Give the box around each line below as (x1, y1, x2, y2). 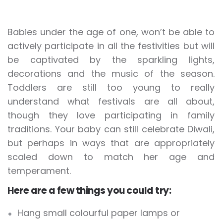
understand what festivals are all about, (7, 95, 215, 108)
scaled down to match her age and (7, 151, 215, 164)
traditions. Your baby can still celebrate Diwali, (7, 123, 215, 136)
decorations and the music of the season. (7, 67, 215, 80)
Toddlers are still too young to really (7, 81, 215, 94)
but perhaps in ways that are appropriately (7, 137, 215, 150)
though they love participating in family (7, 109, 215, 122)
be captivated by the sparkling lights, (7, 54, 215, 66)
